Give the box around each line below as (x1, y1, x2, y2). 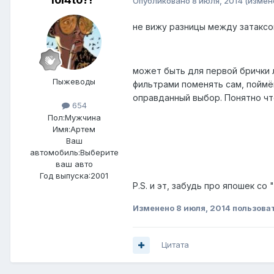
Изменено (133, 203, 176, 213)
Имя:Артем (53, 124, 95, 134)
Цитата (161, 240, 189, 250)
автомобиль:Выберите (29, 147, 119, 157)
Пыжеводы (53, 76, 95, 87)
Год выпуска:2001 (40, 170, 108, 180)
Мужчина (64, 112, 101, 122)
